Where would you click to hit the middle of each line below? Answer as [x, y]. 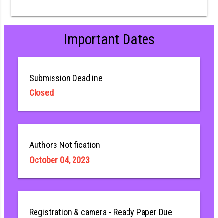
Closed [41, 93]
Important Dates [109, 40]
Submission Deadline [66, 78]
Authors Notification [64, 145]
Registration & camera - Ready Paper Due [100, 212]
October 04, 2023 [59, 160]
